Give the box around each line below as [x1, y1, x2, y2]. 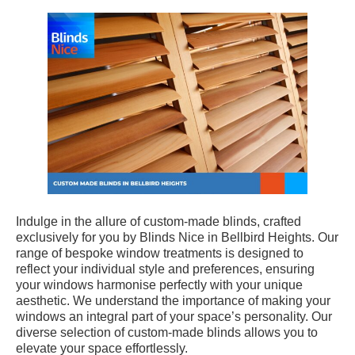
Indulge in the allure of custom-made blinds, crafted [16, 215, 301, 229]
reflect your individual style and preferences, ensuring [16, 262, 315, 277]
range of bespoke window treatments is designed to [16, 246, 303, 261]
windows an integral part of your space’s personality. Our [16, 310, 332, 324]
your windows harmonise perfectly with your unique [16, 278, 303, 292]
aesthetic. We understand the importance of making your [16, 294, 330, 308]
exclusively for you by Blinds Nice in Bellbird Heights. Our [16, 231, 338, 245]
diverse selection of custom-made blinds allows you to [16, 326, 318, 340]
